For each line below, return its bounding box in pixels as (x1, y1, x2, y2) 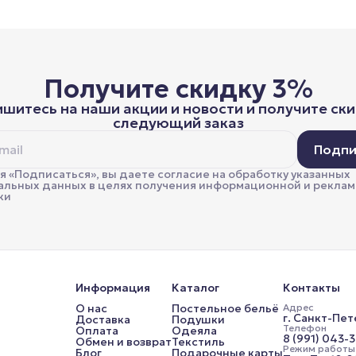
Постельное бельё (171, 300, 278, 315)
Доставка (75, 311, 130, 327)
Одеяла (171, 323, 217, 338)
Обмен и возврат (75, 334, 172, 349)
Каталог (171, 280, 219, 295)
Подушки (171, 311, 225, 327)
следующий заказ (112, 113, 244, 132)
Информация (75, 280, 150, 295)
